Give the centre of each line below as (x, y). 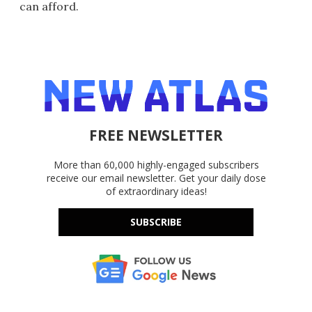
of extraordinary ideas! (156, 192)
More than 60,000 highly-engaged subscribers (156, 165)
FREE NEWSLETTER (156, 135)
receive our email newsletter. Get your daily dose (156, 178)
